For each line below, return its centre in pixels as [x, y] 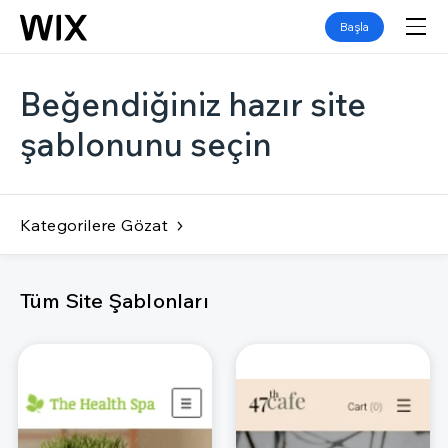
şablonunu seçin [146, 144]
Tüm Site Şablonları [114, 300]
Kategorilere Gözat [94, 224]
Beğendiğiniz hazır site [193, 104]
